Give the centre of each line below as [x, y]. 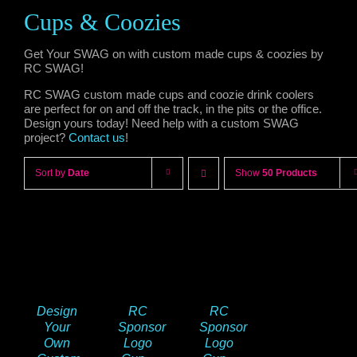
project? [46, 137]
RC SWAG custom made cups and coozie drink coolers [169, 94]
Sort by [51, 173]
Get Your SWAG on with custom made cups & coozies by [174, 54]
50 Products [290, 173]
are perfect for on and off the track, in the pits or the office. [173, 109]
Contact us [97, 137]
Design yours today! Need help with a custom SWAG [161, 123]
